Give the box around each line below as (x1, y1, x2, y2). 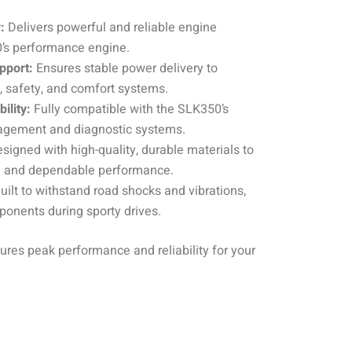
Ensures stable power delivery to (33, 58, 218, 78)
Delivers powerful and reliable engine (5, 17, 217, 37)
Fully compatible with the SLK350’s (31, 99, 229, 119)
